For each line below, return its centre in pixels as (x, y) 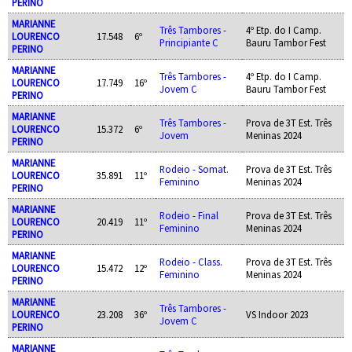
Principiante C (189, 42)
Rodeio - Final (189, 215)
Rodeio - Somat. (194, 169)
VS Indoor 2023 (277, 314)
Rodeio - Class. (191, 261)
